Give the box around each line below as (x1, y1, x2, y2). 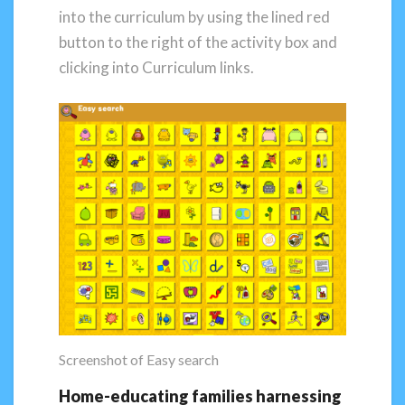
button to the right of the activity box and (59, 32, 337, 52)
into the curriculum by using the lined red (59, 6, 330, 26)
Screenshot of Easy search (59, 351, 219, 369)
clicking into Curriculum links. (59, 57, 254, 77)
